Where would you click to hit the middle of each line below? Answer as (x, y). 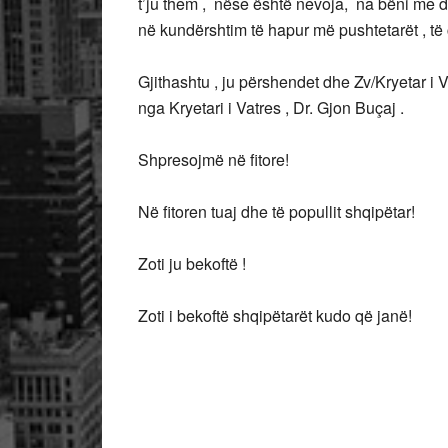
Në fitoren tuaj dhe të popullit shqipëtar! (276, 211)
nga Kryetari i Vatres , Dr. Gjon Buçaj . (271, 107)
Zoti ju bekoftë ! (192, 263)
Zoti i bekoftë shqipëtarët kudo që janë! (275, 315)
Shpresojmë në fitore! (213, 159)
